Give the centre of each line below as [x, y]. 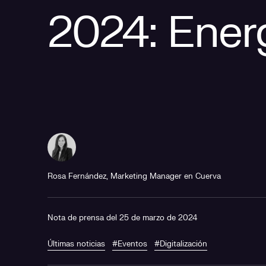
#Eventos [130, 244]
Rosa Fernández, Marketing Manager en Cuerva [134, 176]
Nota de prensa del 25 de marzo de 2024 [122, 218]
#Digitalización [181, 244]
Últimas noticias [76, 244]
